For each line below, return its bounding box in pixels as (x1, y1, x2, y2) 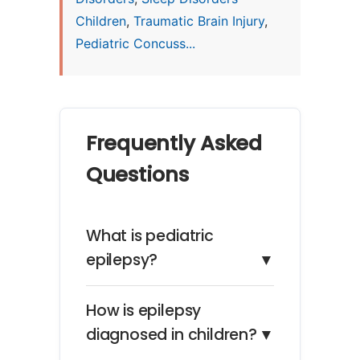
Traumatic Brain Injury (133, 13, 264, 30)
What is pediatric (86, 224, 214, 247)
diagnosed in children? (86, 323, 257, 346)
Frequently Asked (86, 129, 262, 158)
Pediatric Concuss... (76, 35, 195, 52)
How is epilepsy (86, 299, 202, 321)
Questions (86, 160, 189, 190)
